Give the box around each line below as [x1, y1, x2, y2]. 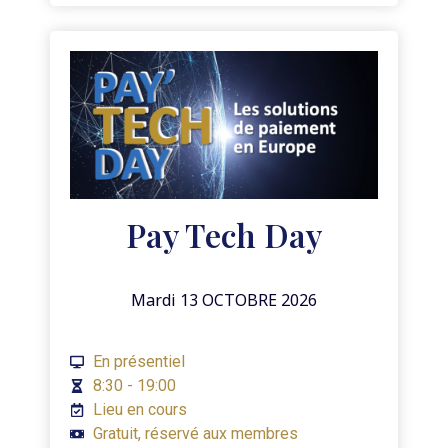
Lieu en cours [92, 399, 187, 419]
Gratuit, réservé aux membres [92, 423, 298, 443]
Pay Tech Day [126, 212, 322, 256]
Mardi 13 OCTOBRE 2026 [131, 288, 317, 311]
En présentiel [92, 351, 185, 371]
